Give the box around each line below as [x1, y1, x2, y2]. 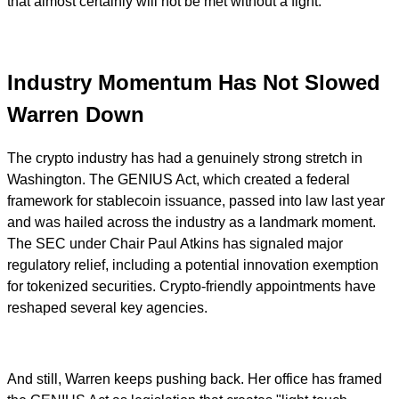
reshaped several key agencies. [7, 299, 208, 315]
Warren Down [7, 102, 144, 126]
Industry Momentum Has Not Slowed [7, 69, 380, 94]
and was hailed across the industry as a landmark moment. [7, 214, 376, 230]
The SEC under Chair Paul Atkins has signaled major [7, 235, 343, 251]
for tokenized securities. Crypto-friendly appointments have [7, 278, 376, 294]
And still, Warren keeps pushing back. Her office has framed [7, 370, 382, 387]
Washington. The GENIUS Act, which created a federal [7, 171, 350, 187]
